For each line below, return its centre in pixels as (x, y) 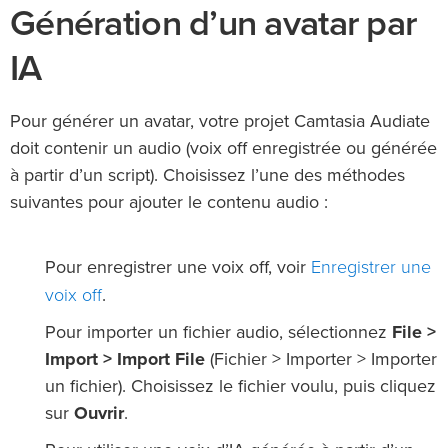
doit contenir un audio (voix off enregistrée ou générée (223, 149)
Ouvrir (99, 414)
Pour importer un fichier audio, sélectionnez (218, 333)
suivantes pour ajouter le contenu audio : (169, 203)
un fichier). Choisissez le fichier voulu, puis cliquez (240, 387)
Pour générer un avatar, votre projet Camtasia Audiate (220, 122)
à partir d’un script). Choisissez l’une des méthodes (207, 176)
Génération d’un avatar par (213, 24)
